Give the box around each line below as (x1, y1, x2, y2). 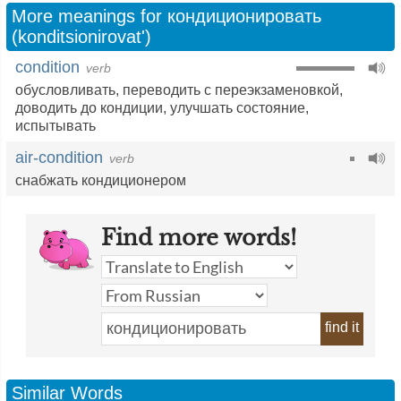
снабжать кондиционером (15, 173, 186, 188)
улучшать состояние (170, 100, 305, 115)
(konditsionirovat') (12, 27, 151, 47)
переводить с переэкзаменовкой (123, 82, 339, 98)
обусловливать (15, 82, 115, 98)
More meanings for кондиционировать (12, 6, 321, 26)
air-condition (15, 149, 103, 166)
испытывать (15, 118, 96, 133)
